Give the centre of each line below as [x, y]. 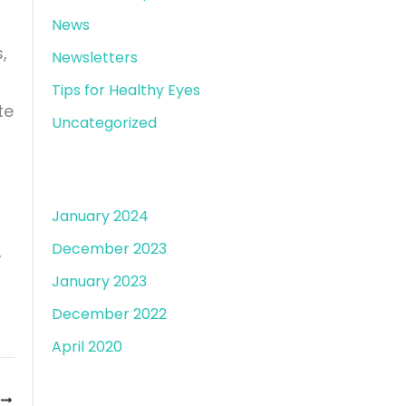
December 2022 [109, 314]
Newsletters [94, 57]
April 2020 [87, 347]
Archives [105, 168]
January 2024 [100, 217]
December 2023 [109, 249]
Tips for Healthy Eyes [126, 90]
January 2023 [99, 282]
